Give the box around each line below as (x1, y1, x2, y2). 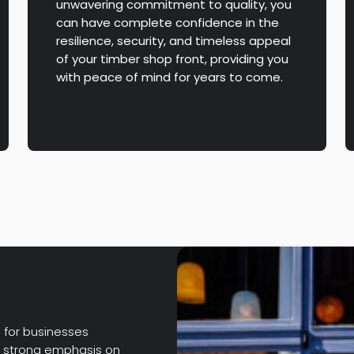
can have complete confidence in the (56, 13, 280, 31)
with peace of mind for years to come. (56, 68, 284, 85)
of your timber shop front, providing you (56, 50, 289, 67)
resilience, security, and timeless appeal (56, 32, 292, 49)
